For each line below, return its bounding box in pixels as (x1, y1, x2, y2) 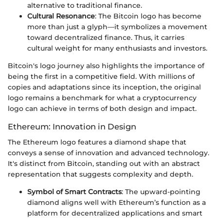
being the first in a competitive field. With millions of (8, 72, 195, 81)
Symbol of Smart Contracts (27, 187, 122, 197)
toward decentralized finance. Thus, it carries (27, 33, 184, 42)
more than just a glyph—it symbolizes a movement (27, 22, 207, 31)
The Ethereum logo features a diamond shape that (8, 138, 186, 147)
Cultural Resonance (27, 11, 95, 20)
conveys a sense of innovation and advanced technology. (8, 148, 209, 158)
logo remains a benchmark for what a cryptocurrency (8, 93, 197, 102)
